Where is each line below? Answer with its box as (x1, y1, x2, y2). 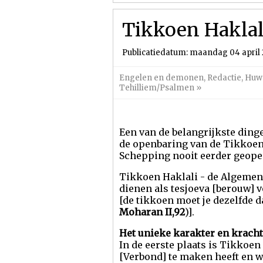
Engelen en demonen (119, 73, 204, 83)
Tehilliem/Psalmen (119, 83, 194, 93)
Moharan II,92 (119, 206, 185, 218)
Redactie (207, 73, 241, 83)
